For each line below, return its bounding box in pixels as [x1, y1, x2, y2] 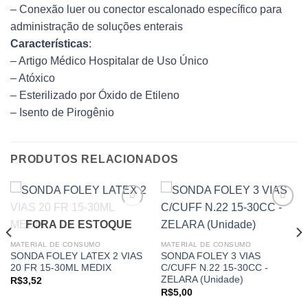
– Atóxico [10, 72, 55, 85]
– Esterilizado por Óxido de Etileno [10, 89, 179, 102]
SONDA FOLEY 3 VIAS [160, 251, 261, 262]
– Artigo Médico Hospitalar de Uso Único [10, 55, 208, 67]
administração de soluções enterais [10, 21, 183, 33]
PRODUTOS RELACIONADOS [10, 153, 179, 166]
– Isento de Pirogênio [10, 107, 114, 119]
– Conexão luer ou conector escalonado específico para [10, 3, 282, 16]
